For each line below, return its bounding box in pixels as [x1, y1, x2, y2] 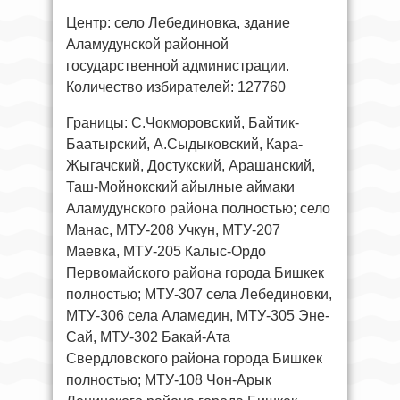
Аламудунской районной [66, 36, 229, 52]
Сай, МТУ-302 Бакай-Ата [66, 329, 230, 345]
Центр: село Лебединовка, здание [66, 14, 290, 30]
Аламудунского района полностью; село [66, 200, 330, 216]
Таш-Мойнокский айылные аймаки [66, 179, 295, 195]
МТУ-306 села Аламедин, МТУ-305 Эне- [66, 307, 329, 323]
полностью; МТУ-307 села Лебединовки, [66, 286, 332, 302]
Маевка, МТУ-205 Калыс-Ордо [66, 243, 266, 259]
